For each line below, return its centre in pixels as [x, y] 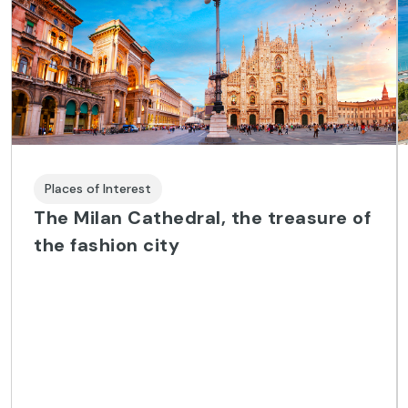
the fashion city [107, 245]
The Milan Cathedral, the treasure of [202, 217]
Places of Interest [98, 188]
